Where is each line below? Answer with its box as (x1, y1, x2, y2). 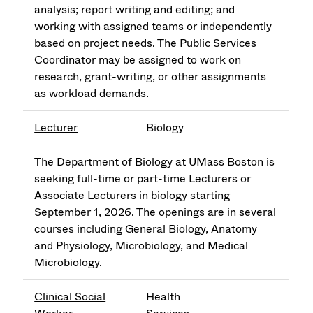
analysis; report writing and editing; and (34, 1, 235, 18)
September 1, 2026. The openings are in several (34, 204, 277, 221)
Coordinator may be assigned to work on (34, 52, 242, 68)
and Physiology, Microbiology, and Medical (34, 238, 249, 254)
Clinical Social (34, 289, 106, 305)
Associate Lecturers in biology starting (34, 187, 231, 204)
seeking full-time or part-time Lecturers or (34, 170, 252, 187)
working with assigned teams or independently (34, 18, 272, 35)
